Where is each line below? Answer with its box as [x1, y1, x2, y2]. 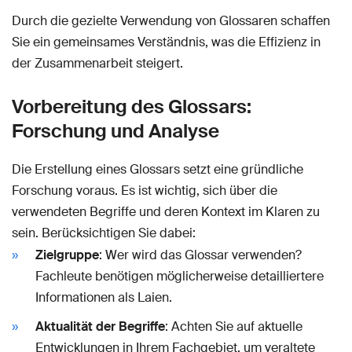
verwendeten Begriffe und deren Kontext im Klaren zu [12, 203, 320, 220]
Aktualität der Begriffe [35, 317, 165, 335]
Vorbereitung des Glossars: [12, 93, 251, 119]
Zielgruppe [35, 246, 99, 263]
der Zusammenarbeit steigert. [12, 54, 183, 71]
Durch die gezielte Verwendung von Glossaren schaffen [12, 12, 330, 29]
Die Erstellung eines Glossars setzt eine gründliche [12, 160, 303, 178]
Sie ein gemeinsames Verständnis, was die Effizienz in [12, 33, 321, 50]
